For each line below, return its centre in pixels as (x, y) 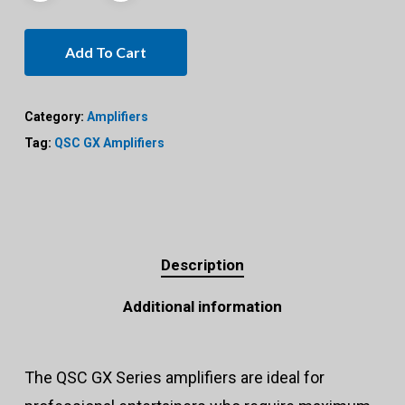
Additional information (202, 307)
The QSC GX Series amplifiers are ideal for (174, 378)
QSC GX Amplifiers (109, 143)
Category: (55, 117)
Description (202, 265)
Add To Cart (105, 52)
